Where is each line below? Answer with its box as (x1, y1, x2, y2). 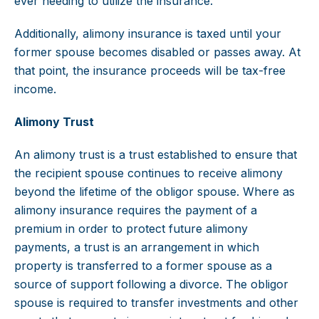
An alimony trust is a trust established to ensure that (14, 147, 297, 162)
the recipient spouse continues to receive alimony (14, 166, 283, 181)
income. (14, 82, 56, 97)
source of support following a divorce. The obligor (14, 277, 288, 292)
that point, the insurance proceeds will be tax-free (14, 63, 286, 78)
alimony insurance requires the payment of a (14, 203, 257, 218)
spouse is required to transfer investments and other (14, 296, 298, 310)
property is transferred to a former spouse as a (14, 258, 272, 273)
